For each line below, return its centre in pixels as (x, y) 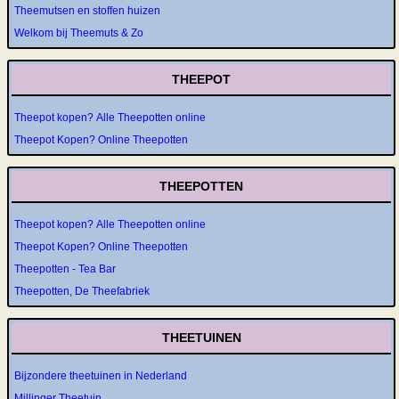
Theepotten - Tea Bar (65, 269)
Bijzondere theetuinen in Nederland (101, 376)
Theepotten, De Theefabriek (82, 291)
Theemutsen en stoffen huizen (87, 11)
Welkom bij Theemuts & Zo (79, 33)
